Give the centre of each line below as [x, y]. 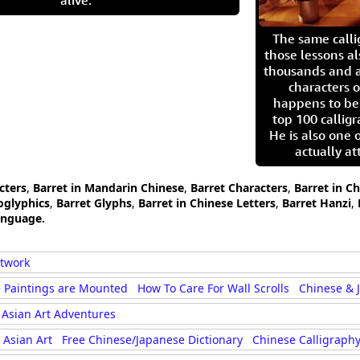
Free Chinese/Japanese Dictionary [152, 340]
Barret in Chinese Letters [207, 203]
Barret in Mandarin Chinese [108, 188]
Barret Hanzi [317, 203]
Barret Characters [239, 188]
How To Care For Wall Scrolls [213, 288]
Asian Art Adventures [59, 314]
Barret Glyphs [94, 203]
